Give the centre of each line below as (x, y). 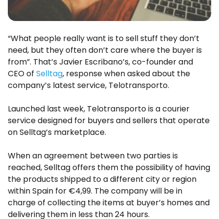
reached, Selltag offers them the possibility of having (109, 168)
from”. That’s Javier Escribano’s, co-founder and (100, 62)
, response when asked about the (126, 74)
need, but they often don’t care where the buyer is (105, 50)
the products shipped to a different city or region (102, 179)
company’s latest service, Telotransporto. (88, 86)
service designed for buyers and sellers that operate (109, 121)
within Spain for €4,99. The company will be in (95, 191)
